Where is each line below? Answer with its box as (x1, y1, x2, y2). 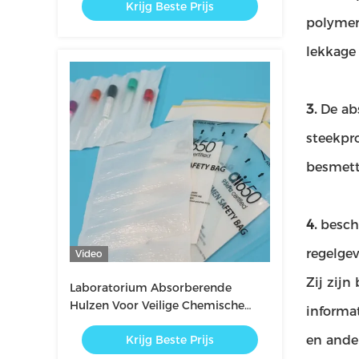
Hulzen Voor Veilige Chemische (70, 298, 244, 313)
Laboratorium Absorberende (70, 280, 232, 295)
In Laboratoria (70, 333, 148, 348)
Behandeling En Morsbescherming (70, 316, 264, 330)
